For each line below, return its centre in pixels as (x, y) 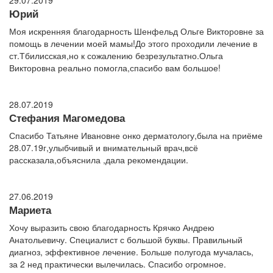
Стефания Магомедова (67, 118)
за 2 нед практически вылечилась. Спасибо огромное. (118, 264)
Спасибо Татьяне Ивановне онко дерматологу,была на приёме (136, 136)
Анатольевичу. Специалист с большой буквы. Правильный (126, 240)
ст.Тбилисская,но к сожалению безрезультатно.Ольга (116, 56)
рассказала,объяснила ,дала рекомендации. (99, 160)
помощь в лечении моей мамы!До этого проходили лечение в (133, 44)
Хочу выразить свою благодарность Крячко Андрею (112, 228)
